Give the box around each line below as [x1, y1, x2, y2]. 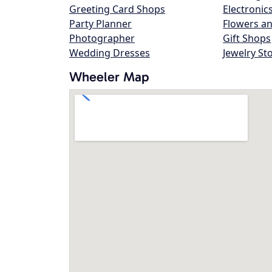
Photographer [69, 32, 135, 45]
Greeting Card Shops [69, 2, 165, 16]
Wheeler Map [69, 69, 149, 85]
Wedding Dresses [69, 46, 150, 59]
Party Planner [69, 17, 132, 30]
